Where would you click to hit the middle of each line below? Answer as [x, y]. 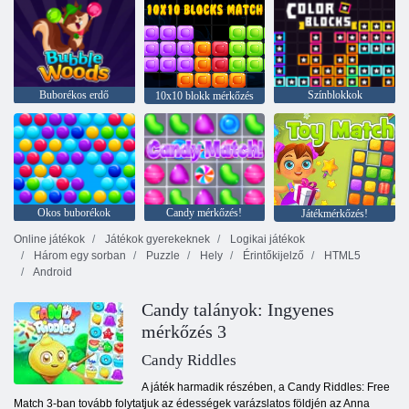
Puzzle [162, 256]
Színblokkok [335, 95]
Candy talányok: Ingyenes [238, 310]
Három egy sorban [79, 256]
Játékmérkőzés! [335, 214]
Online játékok [49, 240]
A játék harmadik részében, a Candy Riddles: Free [266, 388]
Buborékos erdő [74, 95]
